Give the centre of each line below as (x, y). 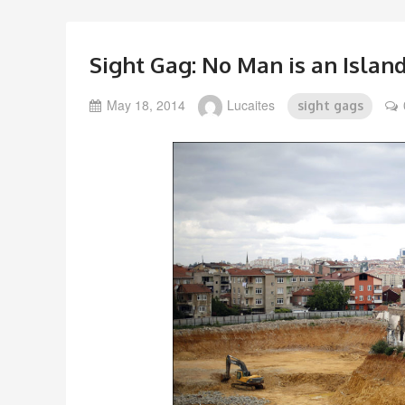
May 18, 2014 (146, 105)
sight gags (330, 106)
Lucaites (251, 105)
